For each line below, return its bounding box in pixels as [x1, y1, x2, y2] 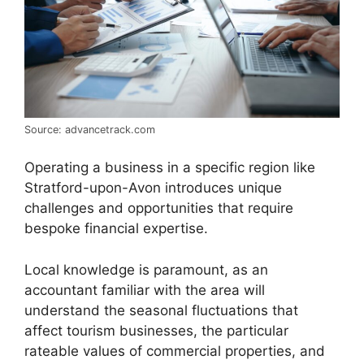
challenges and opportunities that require [24, 200, 293, 217]
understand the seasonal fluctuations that [24, 301, 298, 318]
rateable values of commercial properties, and [24, 342, 325, 359]
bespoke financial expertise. [24, 220, 208, 237]
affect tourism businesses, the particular [24, 322, 288, 339]
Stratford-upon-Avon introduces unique [24, 180, 282, 197]
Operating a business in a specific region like [24, 159, 315, 176]
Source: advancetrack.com [24, 123, 155, 136]
